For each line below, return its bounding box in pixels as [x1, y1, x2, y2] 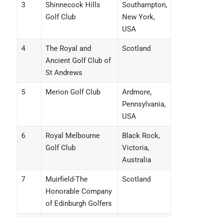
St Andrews [45, 68, 82, 77]
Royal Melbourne [45, 131, 100, 140]
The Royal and [45, 44, 91, 53]
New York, [122, 13, 155, 21]
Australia [122, 155, 151, 164]
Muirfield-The [45, 175, 88, 184]
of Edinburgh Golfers [45, 199, 112, 208]
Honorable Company [45, 187, 112, 196]
